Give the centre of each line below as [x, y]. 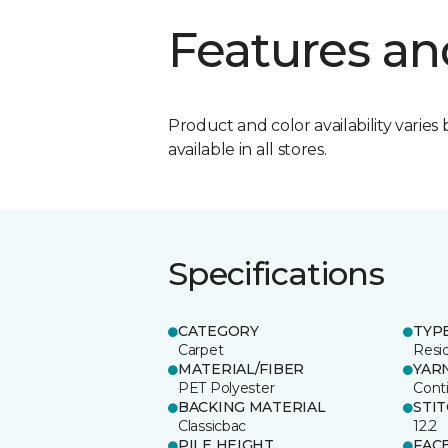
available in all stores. [247, 149]
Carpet [201, 349]
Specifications [276, 273]
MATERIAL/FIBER [241, 368]
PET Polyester [226, 387]
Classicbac [212, 425]
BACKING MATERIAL [252, 406]
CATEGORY [218, 330]
